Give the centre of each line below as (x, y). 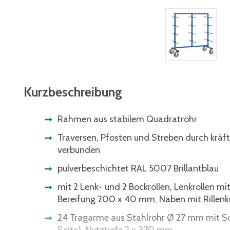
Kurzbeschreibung (73, 92)
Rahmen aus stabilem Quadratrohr (127, 119)
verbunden (79, 150)
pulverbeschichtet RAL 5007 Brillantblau (138, 169)
